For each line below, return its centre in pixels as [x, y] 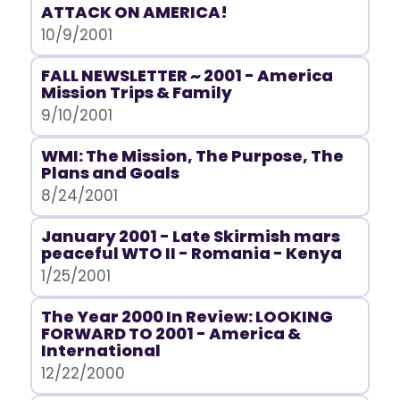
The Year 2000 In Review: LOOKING [187, 317]
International [100, 350]
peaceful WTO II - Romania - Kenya [191, 253]
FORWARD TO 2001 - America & [171, 333]
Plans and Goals [110, 173]
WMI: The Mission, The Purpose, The [192, 156]
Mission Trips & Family [136, 92]
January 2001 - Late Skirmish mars [190, 236]
